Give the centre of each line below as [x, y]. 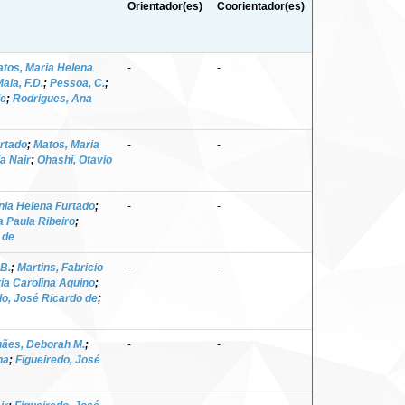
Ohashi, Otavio [75, 160]
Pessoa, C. [77, 83]
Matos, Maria [66, 144]
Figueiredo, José [58, 359]
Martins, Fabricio [60, 267]
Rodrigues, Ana [52, 98]
